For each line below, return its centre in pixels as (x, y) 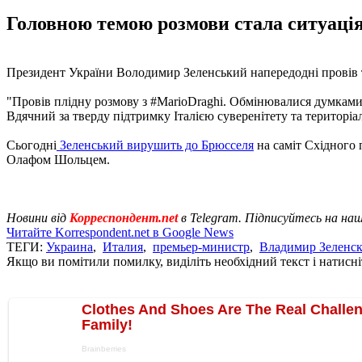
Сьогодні (32, 145)
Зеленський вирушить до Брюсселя (155, 145)
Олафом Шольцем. (58, 159)
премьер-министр (201, 246)
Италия (123, 246)
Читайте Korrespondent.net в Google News (120, 232)
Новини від (38, 217)
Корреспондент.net (124, 217)
